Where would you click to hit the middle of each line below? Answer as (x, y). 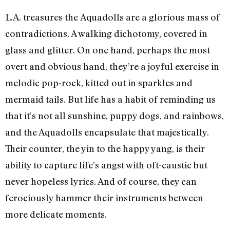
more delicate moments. (56, 214)
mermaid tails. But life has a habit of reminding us (110, 99)
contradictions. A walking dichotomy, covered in (106, 34)
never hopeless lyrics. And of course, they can (101, 181)
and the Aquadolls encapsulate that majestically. (107, 132)
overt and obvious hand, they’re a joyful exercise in (112, 66)
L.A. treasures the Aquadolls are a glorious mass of (112, 17)
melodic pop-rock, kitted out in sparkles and (99, 83)
